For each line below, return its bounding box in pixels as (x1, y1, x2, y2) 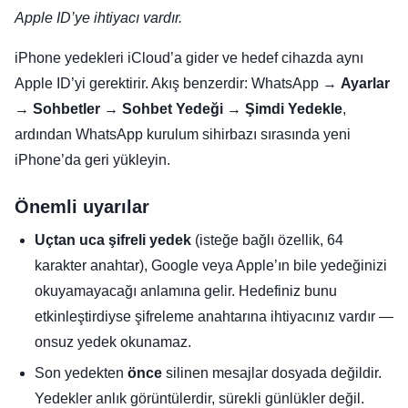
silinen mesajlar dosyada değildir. (162, 365, 382, 382)
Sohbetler (33, 101, 100, 117)
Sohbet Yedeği (122, 101, 223, 117)
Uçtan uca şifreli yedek (35, 232, 191, 249)
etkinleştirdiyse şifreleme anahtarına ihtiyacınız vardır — (35, 309, 393, 325)
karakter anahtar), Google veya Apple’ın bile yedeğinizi (35, 258, 387, 274)
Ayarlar (341, 76, 390, 92)
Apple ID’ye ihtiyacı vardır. (15, 10, 182, 26)
